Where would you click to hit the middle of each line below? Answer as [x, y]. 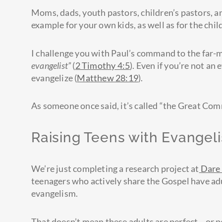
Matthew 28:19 [108, 78]
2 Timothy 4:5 [103, 65]
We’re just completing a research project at [115, 169]
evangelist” [51, 65]
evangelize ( [54, 78]
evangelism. [55, 194]
